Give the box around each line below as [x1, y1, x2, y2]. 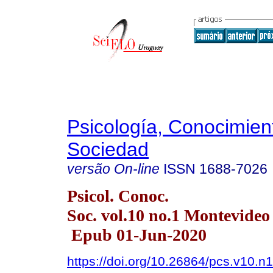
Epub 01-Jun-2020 [67, 225, 207, 244]
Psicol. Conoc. [67, 186, 169, 205]
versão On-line [67, 161, 160, 177]
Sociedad [67, 138, 149, 160]
